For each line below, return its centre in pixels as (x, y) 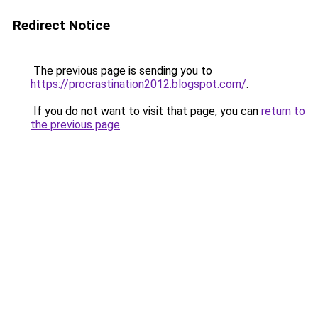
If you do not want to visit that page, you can (146, 111)
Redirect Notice (61, 25)
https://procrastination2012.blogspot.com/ (138, 84)
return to (283, 111)
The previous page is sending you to (121, 71)
